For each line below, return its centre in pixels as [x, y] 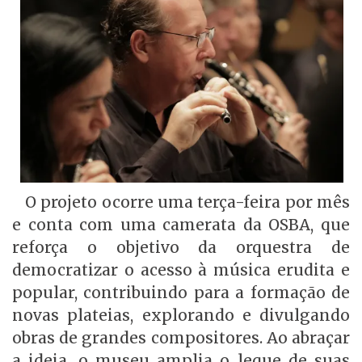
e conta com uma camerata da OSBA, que [181, 224]
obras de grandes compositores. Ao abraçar [181, 337]
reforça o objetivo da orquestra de [181, 247]
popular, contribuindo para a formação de [181, 292]
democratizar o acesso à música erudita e [181, 269]
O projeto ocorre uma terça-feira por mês [187, 202]
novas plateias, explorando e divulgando [181, 315]
